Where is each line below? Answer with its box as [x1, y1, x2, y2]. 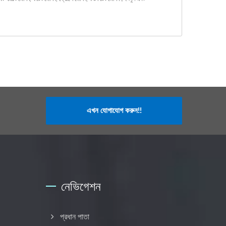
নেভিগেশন [61, 177, 101, 194]
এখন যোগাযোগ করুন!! [86, 106, 142, 115]
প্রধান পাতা [60, 212, 89, 221]
